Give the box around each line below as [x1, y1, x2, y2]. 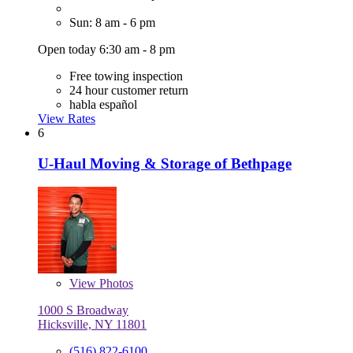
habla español [69, 97, 137, 111]
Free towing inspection [69, 69, 183, 83]
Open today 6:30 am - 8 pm [38, 42, 175, 56]
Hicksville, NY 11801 [38, 318, 147, 332]
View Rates [38, 111, 95, 125]
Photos [96, 277, 133, 291]
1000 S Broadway [38, 303, 128, 318]
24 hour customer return [69, 83, 188, 97]
